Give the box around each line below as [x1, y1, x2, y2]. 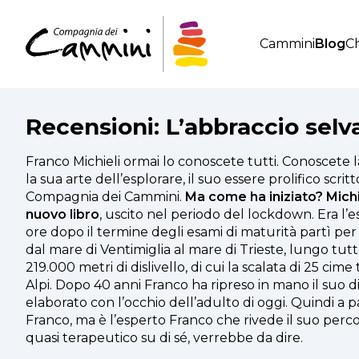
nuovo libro [26, 207, 99, 222]
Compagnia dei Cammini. [26, 189, 185, 204]
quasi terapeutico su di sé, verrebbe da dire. [26, 330, 303, 345]
